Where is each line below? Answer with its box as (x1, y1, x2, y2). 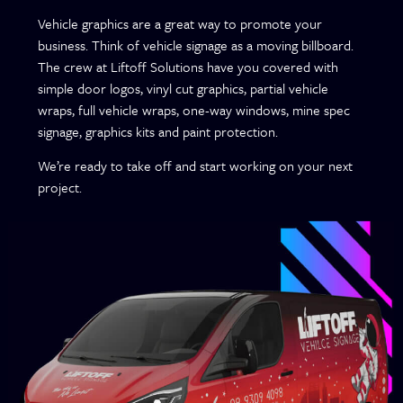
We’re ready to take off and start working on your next (38, 156, 354, 176)
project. (38, 177, 83, 198)
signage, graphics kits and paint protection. (38, 121, 279, 141)
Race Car (234, 303, 295, 321)
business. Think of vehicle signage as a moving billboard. (38, 35, 354, 55)
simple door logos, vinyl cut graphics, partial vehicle (38, 78, 329, 98)
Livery (245, 317, 284, 335)
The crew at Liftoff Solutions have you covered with (38, 57, 339, 76)
